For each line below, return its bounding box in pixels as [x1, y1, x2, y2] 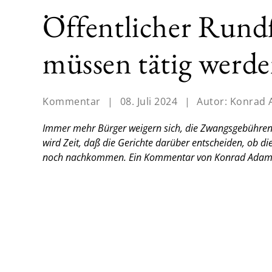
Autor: [197, 95, 230, 109]
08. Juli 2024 [120, 95, 177, 109]
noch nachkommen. [42, 151, 129, 165]
